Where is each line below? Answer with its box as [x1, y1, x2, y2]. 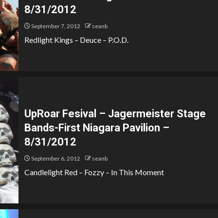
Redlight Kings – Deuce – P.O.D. [24, 35, 128, 44]
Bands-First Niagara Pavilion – [24, 122, 169, 134]
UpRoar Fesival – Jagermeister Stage [24, 108, 206, 120]
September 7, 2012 [30, 22, 80, 30]
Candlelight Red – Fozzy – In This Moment [24, 167, 164, 177]
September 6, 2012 [30, 155, 80, 162]
